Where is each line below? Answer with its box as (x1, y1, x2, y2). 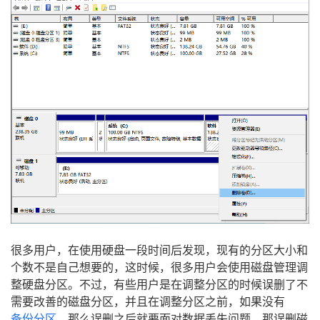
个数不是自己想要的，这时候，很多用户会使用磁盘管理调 (11, 261, 308, 274)
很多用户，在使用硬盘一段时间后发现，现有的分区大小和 (11, 244, 308, 257)
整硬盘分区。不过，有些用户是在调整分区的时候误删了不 (11, 279, 308, 291)
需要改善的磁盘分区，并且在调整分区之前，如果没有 (11, 296, 285, 309)
